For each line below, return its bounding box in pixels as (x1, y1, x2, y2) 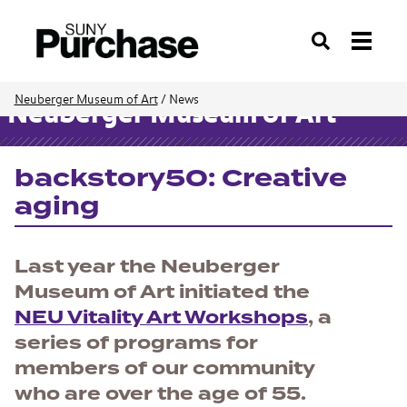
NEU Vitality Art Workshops (15, 304, 308, 331)
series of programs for (15, 330, 258, 356)
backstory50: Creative (15, 161, 347, 196)
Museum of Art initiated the (15, 279, 310, 305)
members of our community (15, 355, 314, 382)
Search (310, 42, 350, 55)
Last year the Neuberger (15, 253, 280, 280)
